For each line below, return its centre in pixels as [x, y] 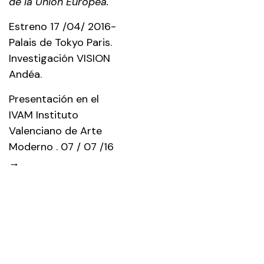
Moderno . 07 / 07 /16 [61, 146]
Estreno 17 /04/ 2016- [62, 26]
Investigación [43, 58]
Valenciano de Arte [55, 131]
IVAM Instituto [44, 115]
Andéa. [25, 74]
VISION [93, 58]
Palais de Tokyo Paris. [60, 42]
